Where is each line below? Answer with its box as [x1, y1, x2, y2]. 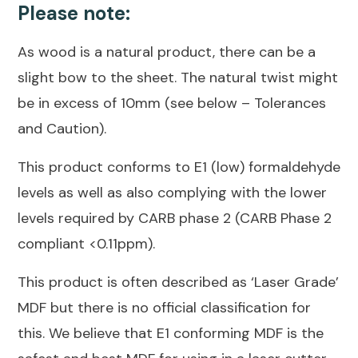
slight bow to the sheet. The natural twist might [18, 67, 338, 87]
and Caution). [18, 118, 106, 138]
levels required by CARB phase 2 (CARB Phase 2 [18, 208, 332, 228]
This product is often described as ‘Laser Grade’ [18, 272, 339, 292]
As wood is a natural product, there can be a [18, 42, 316, 62]
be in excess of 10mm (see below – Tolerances [18, 93, 326, 113]
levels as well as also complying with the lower [18, 182, 327, 202]
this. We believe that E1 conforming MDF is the [18, 323, 324, 343]
